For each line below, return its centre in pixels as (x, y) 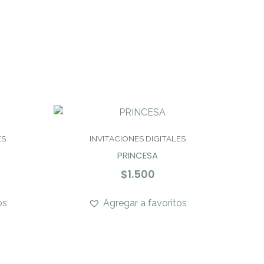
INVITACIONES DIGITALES (138, 138)
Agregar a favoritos (145, 203)
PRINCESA (138, 155)
